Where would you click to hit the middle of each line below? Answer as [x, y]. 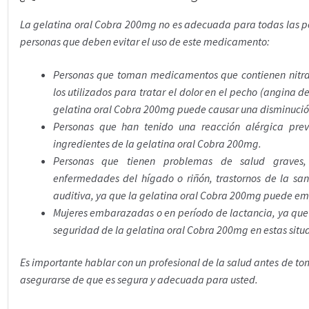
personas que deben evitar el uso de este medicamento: [144, 42]
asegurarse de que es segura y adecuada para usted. [139, 280]
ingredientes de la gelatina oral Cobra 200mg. [157, 143]
